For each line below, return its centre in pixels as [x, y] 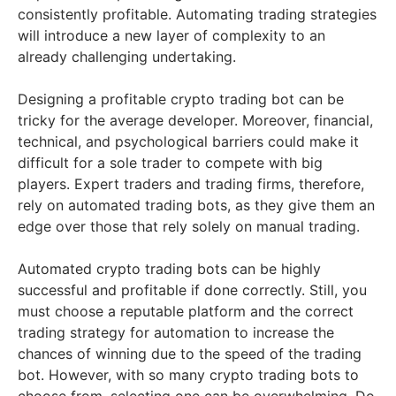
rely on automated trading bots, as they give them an [196, 205]
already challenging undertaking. [127, 56]
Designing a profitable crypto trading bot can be [181, 99]
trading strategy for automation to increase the [176, 332]
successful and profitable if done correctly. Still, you [192, 289]
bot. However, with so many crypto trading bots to [188, 374]
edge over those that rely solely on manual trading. [189, 226]
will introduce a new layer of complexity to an [171, 35]
